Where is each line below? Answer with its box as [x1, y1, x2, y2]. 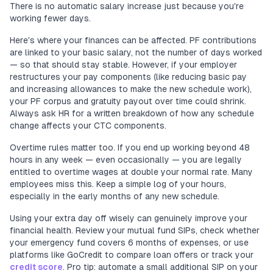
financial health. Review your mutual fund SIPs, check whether [10, 225, 260, 235]
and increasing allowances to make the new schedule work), [10, 84, 252, 94]
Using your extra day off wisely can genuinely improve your [10, 213, 247, 223]
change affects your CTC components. [10, 121, 166, 130]
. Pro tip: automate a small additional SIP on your [63, 262, 258, 272]
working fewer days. [10, 13, 91, 23]
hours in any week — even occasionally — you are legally [10, 155, 242, 165]
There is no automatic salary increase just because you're [10, 1, 244, 11]
